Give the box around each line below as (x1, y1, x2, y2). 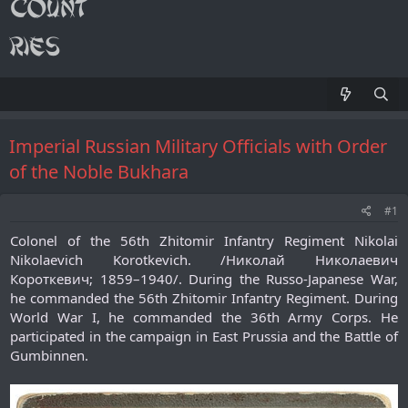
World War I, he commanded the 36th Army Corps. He (10, 308, 398, 326)
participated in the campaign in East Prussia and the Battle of (10, 327, 398, 345)
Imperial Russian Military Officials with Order (9, 134, 387, 158)
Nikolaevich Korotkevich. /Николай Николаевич (10, 250, 398, 269)
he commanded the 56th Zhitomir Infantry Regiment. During (10, 289, 398, 307)
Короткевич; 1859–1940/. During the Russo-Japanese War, (10, 270, 398, 288)
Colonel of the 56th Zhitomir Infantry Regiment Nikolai (10, 231, 398, 250)
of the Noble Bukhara (9, 159, 189, 184)
